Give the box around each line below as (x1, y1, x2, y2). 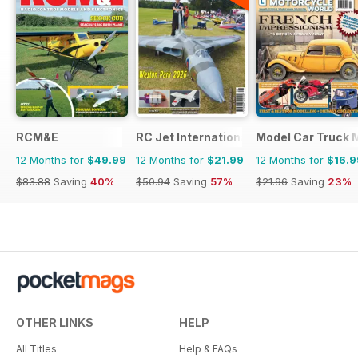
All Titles (16, 342, 57, 355)
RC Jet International (136, 129, 251, 144)
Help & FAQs (179, 342, 237, 355)
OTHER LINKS (16, 315, 93, 329)
